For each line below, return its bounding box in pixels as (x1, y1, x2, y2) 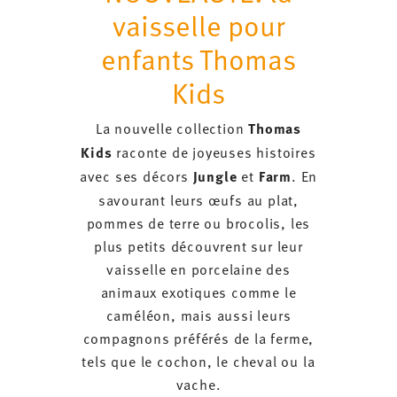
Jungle (192, 165, 237, 186)
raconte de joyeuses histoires (112, 141, 316, 161)
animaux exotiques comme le (100, 281, 297, 301)
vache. (175, 373, 222, 393)
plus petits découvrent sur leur (94, 235, 303, 255)
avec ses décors (79, 165, 193, 185)
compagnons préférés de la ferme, (82, 327, 315, 347)
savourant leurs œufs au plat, (97, 189, 300, 209)
